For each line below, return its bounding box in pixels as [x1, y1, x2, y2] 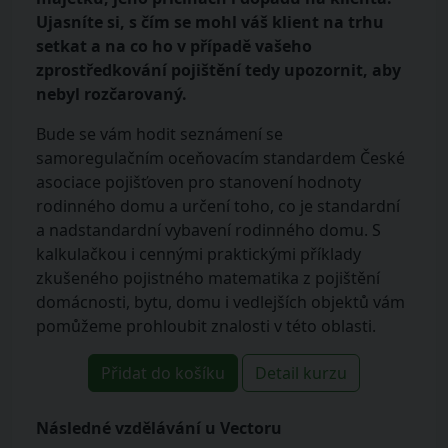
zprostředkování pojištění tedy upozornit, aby [36, 59, 401, 82]
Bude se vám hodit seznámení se [36, 123, 283, 146]
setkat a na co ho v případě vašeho [36, 35, 312, 58]
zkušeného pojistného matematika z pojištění [36, 267, 380, 290]
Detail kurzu [255, 362, 347, 385]
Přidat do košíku [101, 362, 225, 385]
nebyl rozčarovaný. [36, 83, 187, 106]
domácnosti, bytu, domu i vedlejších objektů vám [36, 291, 405, 314]
